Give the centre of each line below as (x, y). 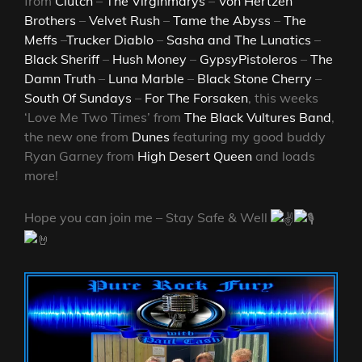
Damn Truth (60, 79)
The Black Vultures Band (258, 118)
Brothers (50, 21)
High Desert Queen (195, 156)
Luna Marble (146, 79)
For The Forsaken (196, 98)
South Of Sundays (78, 98)
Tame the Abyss (222, 21)
